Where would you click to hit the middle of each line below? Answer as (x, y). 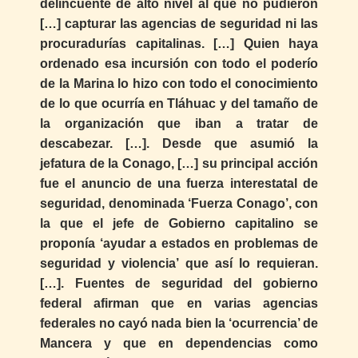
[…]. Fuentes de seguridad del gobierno (179, 283)
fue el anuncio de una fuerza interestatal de (179, 183)
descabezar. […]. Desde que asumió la (179, 143)
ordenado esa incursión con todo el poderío (179, 63)
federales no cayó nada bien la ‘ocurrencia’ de (179, 323)
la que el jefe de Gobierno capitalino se (179, 223)
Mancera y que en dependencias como (179, 343)
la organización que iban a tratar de (179, 123)
